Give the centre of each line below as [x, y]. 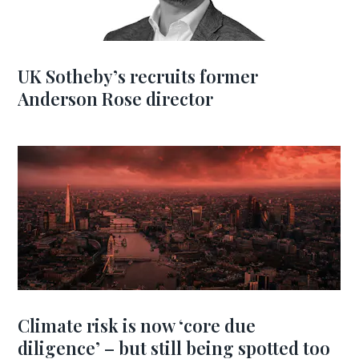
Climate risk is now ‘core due [137, 325]
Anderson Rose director [116, 99]
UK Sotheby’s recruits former [138, 76]
